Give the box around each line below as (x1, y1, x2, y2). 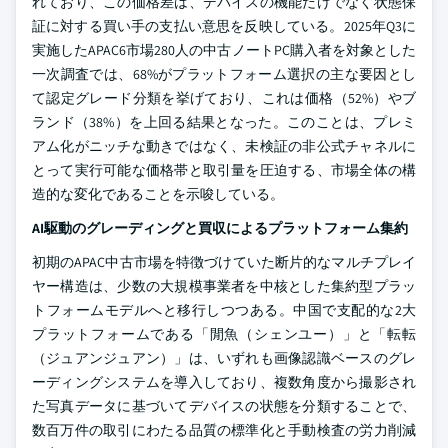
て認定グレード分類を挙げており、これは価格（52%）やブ (32, 89, 416, 107)
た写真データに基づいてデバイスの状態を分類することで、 (32, 397, 416, 415)
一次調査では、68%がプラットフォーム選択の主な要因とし (32, 65, 416, 83)
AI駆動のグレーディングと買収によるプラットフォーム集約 (32, 219, 408, 237)
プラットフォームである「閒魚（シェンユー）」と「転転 (32, 325, 416, 343)
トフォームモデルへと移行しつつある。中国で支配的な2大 (32, 301, 416, 319)
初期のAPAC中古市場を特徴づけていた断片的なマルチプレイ (32, 253, 416, 271)
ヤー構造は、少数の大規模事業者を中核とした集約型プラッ (32, 277, 416, 295)
